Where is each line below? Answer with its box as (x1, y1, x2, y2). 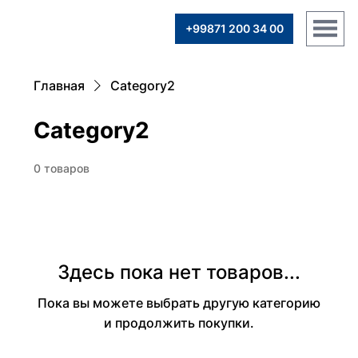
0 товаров (34, 161, 90, 175)
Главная (34, 78, 86, 93)
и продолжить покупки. (104, 315, 254, 331)
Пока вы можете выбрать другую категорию (38, 295, 320, 311)
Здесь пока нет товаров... (58, 261, 300, 284)
